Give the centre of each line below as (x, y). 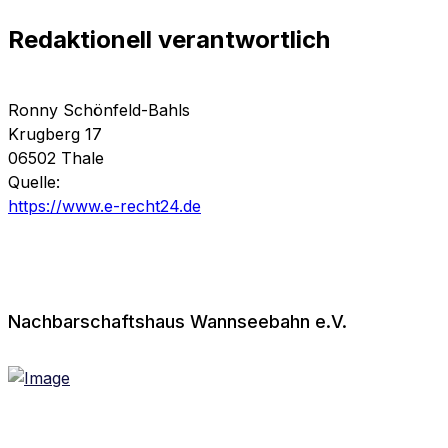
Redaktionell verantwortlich (169, 40)
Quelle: (34, 182)
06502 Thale (56, 158)
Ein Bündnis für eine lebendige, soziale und (193, 433)
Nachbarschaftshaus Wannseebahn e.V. (177, 322)
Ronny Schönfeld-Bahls (99, 110)
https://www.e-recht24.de (104, 206)
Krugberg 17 (55, 134)
